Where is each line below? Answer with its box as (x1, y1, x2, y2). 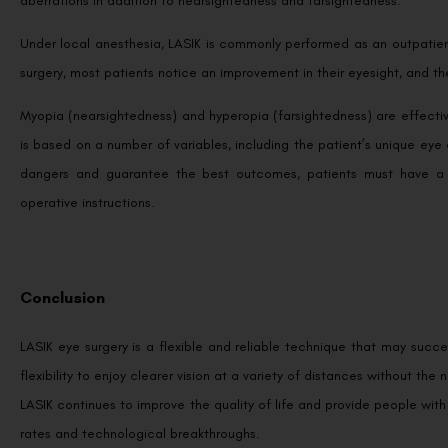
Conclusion (20, 288, 105, 308)
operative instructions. (20, 194, 155, 212)
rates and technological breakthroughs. (20, 425, 260, 443)
